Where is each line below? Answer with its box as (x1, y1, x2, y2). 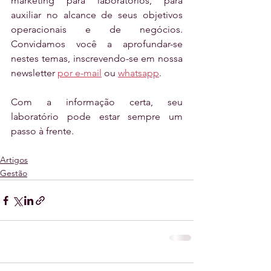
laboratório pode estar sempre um (11, 111, 183, 123)
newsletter (11, 67, 57, 79)
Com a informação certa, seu (11, 96, 183, 108)
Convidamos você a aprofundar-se (11, 38, 183, 50)
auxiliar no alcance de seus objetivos (11, 9, 183, 21)
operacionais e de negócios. (11, 24, 183, 36)
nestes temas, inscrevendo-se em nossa (11, 53, 183, 65)
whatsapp (118, 67, 159, 79)
